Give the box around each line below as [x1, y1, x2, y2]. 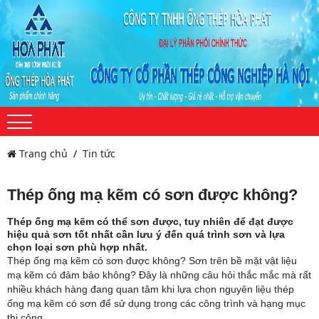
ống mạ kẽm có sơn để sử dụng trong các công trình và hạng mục [7, 298, 305, 309]
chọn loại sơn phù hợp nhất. [7, 241, 147, 253]
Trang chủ [16, 147, 68, 160]
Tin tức [83, 147, 115, 160]
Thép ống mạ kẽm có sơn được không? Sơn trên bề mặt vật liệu [7, 255, 297, 266]
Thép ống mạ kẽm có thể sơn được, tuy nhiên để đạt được [7, 216, 293, 227]
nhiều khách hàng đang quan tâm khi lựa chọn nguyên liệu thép [7, 283, 294, 295]
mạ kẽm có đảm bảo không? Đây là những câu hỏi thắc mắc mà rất [7, 269, 311, 281]
